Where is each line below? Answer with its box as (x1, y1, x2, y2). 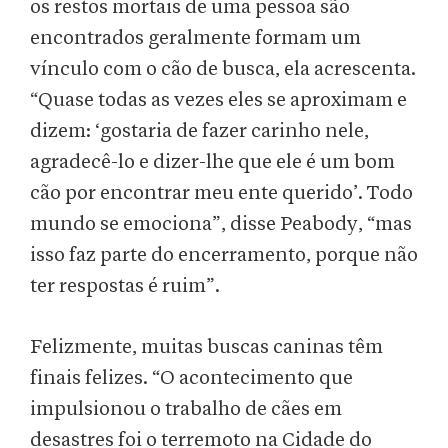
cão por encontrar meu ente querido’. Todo (30, 183, 413, 204)
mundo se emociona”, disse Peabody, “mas (30, 214, 412, 235)
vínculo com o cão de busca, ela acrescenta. (30, 59, 416, 80)
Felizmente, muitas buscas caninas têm (30, 337, 383, 358)
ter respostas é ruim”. (30, 276, 220, 297)
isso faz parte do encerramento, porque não (30, 245, 418, 266)
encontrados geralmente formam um (30, 28, 361, 49)
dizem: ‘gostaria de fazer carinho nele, (30, 121, 369, 142)
